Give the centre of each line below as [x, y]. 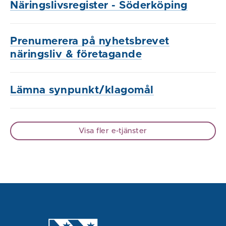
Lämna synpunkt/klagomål [82, 90]
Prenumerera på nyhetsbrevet [90, 41]
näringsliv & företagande [76, 54]
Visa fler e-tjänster [113, 131]
